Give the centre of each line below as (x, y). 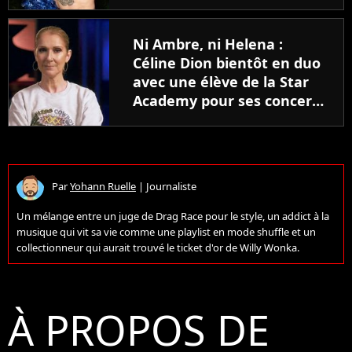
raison (155, 22)
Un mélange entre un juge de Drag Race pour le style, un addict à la (173, 216)
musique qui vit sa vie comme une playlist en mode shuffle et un (166, 231)
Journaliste (171, 187)
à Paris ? (162, 119)
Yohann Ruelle (103, 187)
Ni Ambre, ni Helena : (208, 44)
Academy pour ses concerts (229, 100)
